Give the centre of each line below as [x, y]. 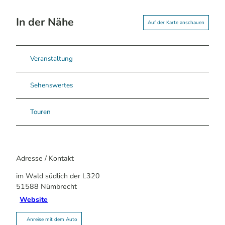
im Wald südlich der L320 [58, 176]
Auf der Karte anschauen [176, 22]
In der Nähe [45, 22]
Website [34, 200]
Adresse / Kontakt [45, 158]
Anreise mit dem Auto [52, 219]
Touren [40, 112]
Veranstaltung [51, 59]
